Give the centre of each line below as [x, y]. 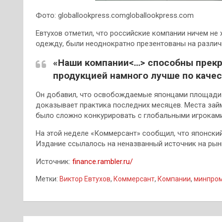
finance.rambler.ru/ [103, 162]
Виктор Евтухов [85, 179]
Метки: [47, 179]
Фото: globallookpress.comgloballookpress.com [115, 15]
